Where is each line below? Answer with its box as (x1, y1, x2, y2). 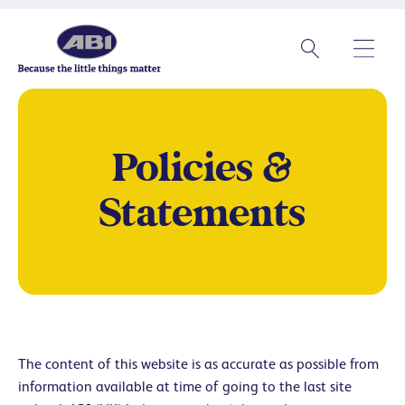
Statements (99, 189, 306, 240)
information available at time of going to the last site (18, 377, 352, 396)
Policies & (112, 144, 293, 194)
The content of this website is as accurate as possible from (18, 354, 379, 373)
